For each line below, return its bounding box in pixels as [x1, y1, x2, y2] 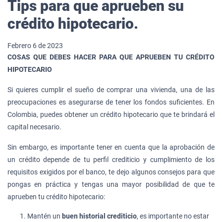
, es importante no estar [137, 212, 209, 220]
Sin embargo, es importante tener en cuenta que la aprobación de [7, 143, 215, 151]
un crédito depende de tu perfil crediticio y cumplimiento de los [7, 155, 215, 164]
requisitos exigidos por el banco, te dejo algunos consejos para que [7, 167, 215, 176]
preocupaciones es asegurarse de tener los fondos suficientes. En [7, 98, 215, 106]
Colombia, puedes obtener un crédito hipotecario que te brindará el [7, 110, 215, 118]
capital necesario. [7, 122, 61, 131]
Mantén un [27, 212, 62, 220]
